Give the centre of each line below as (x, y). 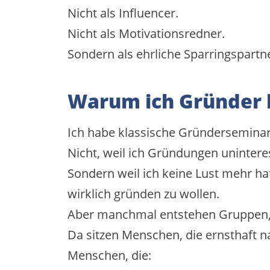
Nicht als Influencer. (123, 13)
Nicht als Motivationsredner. (146, 33)
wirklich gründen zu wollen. (143, 193)
